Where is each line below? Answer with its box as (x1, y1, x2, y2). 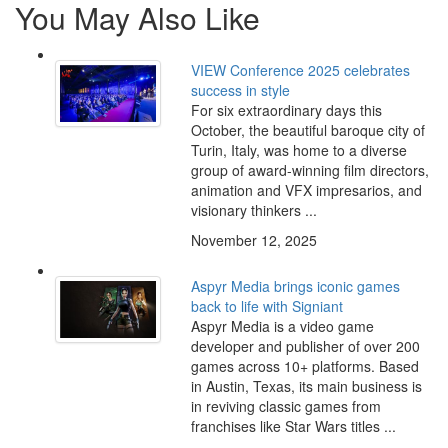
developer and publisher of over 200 (190, 336, 420, 357)
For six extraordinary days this (190, 100, 382, 121)
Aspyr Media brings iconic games (190, 276, 400, 297)
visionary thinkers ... (190, 200, 317, 221)
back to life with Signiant (190, 296, 343, 317)
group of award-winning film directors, (190, 160, 429, 181)
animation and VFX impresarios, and (190, 180, 422, 201)
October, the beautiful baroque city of (190, 120, 425, 141)
